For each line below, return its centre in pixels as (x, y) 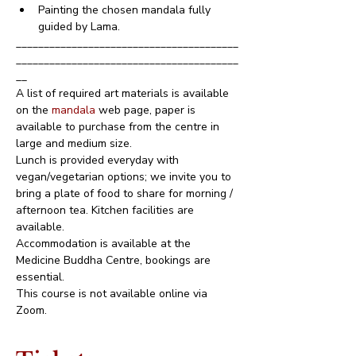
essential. (40, 277)
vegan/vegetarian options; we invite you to (125, 176)
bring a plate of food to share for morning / (126, 193)
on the (34, 110)
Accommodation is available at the (105, 243)
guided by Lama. (79, 26)
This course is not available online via (113, 293)
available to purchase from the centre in (119, 126)
